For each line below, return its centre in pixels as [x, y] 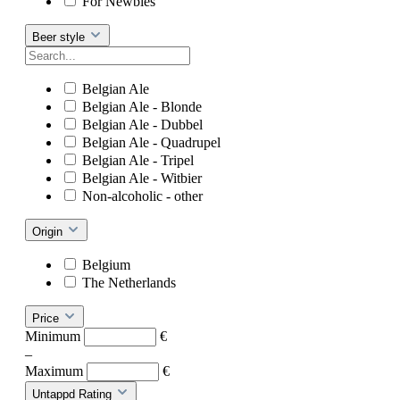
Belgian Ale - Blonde [142, 106]
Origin [49, 231]
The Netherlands [129, 282]
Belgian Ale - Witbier [142, 178]
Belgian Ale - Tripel [138, 160]
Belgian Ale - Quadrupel [151, 142]
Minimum [54, 336]
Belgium [106, 264]
